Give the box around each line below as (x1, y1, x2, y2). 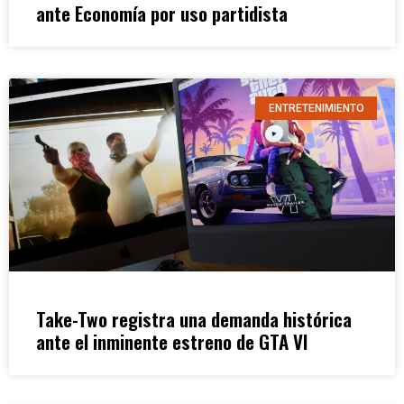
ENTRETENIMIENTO (268, 102, 364, 115)
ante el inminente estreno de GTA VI (36, 327, 308, 356)
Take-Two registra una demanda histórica (36, 305, 352, 334)
